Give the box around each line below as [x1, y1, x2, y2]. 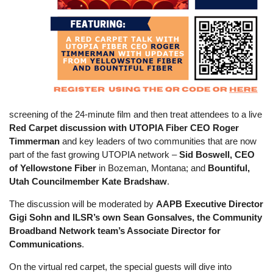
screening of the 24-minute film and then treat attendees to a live [9, 109, 263, 120]
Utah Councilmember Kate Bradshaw [9, 176, 168, 187]
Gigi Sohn [9, 212, 52, 223]
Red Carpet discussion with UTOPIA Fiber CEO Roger [9, 122, 239, 133]
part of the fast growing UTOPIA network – [9, 149, 180, 160]
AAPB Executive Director [156, 199, 264, 210]
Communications [9, 239, 82, 250]
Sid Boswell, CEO [179, 149, 255, 160]
